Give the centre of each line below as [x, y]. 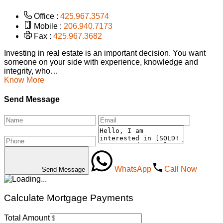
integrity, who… [31, 71]
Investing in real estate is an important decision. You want [105, 53]
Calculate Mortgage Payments [69, 198]
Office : [46, 16]
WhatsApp [133, 169]
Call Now [180, 169]
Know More [24, 80]
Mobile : [48, 26]
